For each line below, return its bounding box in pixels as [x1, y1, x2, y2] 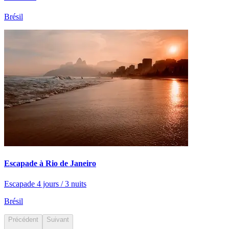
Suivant [47, 215, 69, 223]
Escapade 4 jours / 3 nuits [4, 179, 86, 188]
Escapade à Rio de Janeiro [4, 159, 96, 168]
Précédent [8, 215, 38, 223]
